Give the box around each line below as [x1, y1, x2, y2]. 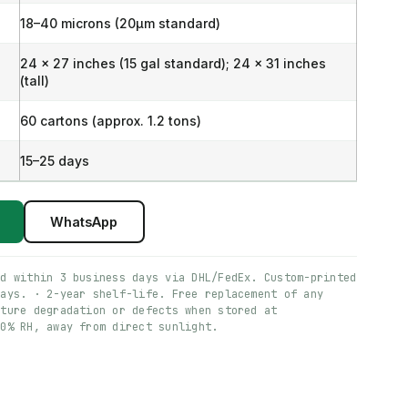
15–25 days [19, 153, 89, 168]
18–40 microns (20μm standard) [19, 15, 220, 31]
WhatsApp [50, 213, 118, 229]
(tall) [19, 73, 49, 88]
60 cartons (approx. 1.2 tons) [19, 113, 201, 128]
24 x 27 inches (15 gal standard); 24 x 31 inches [19, 56, 326, 71]
